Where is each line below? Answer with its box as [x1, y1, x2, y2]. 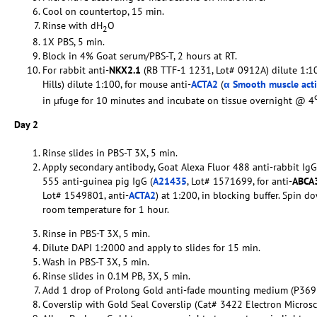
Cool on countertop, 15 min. [42, 5, 164, 18]
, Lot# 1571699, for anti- [187, 174, 292, 188]
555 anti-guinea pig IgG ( [42, 174, 153, 188]
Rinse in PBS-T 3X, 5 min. [42, 226, 150, 240]
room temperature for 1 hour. [42, 202, 169, 216]
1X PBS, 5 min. [42, 35, 105, 48]
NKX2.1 [109, 63, 141, 76]
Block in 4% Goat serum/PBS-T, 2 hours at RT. [42, 49, 237, 62]
